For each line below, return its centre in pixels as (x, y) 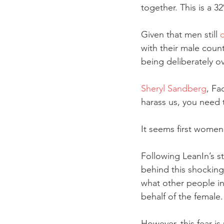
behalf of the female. (182, 196)
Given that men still (180, 34)
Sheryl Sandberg (174, 88)
